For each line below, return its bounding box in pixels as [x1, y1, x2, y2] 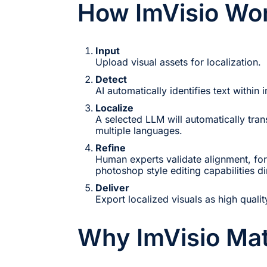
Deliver [95, 181, 129, 194]
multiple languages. [95, 124, 182, 136]
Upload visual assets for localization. [95, 55, 261, 68]
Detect [95, 73, 127, 85]
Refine [95, 141, 126, 154]
